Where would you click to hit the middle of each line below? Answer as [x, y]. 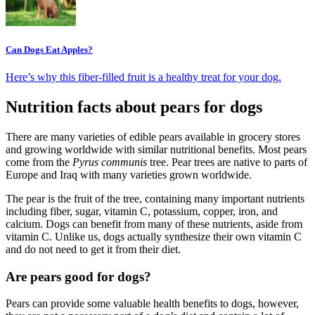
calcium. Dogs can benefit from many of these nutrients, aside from [154, 224]
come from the [39, 162]
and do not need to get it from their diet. [96, 249]
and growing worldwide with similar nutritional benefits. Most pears [156, 149]
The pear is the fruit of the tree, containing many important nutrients [155, 198]
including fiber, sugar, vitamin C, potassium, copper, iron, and [142, 211]
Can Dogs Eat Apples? [49, 49]
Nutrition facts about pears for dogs [134, 107]
